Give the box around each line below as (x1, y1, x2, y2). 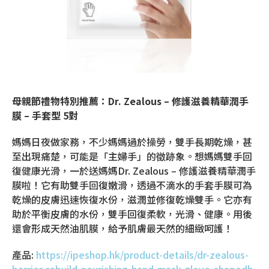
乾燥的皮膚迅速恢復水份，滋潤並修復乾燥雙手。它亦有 (12, 192, 252, 207)
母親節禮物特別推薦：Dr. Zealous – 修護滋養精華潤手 (12, 94, 249, 109)
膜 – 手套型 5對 (12, 108, 78, 123)
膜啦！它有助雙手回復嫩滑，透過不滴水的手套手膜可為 (12, 178, 252, 193)
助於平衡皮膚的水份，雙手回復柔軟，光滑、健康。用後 (12, 207, 252, 222)
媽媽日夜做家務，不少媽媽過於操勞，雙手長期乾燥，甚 (12, 134, 252, 150)
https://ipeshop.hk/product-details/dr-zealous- (36, 247, 249, 262)
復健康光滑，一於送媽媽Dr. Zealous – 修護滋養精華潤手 (12, 163, 256, 178)
